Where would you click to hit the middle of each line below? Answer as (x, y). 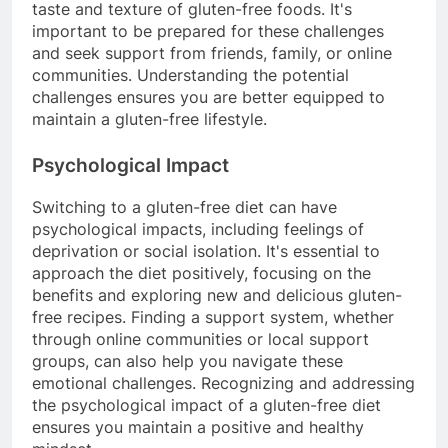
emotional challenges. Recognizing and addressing (223, 382)
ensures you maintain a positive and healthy (198, 426)
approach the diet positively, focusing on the (201, 272)
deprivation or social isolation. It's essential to (206, 250)
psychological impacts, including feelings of (198, 228)
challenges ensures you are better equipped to (208, 97)
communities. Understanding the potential (190, 75)
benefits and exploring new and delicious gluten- (217, 294)
